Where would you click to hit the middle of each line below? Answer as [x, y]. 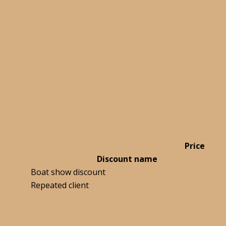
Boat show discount [68, 172]
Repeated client [60, 185]
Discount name [127, 159]
